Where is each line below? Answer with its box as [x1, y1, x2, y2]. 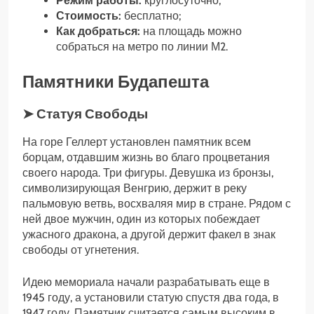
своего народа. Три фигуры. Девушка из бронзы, [22, 166, 273, 180]
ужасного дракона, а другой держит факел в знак [22, 228, 275, 242]
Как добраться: [56, 24, 140, 38]
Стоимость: [56, 8, 121, 22]
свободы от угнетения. [22, 243, 139, 257]
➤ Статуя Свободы [22, 105, 148, 122]
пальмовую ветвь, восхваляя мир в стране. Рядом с [22, 197, 291, 211]
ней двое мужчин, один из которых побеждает [22, 212, 260, 226]
